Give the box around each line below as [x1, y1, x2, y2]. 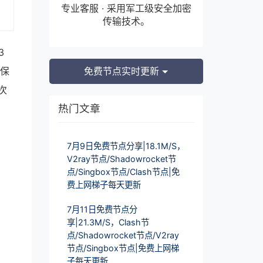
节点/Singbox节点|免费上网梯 [66, 242, 179, 253]
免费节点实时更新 [84, 65, 163, 77]
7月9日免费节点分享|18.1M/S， [66, 140, 185, 151]
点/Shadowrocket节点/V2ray [66, 230, 179, 240]
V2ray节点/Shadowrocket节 [66, 153, 176, 164]
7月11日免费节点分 [66, 204, 137, 214]
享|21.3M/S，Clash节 [66, 217, 149, 227]
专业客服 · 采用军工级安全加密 [60, 2, 191, 14]
